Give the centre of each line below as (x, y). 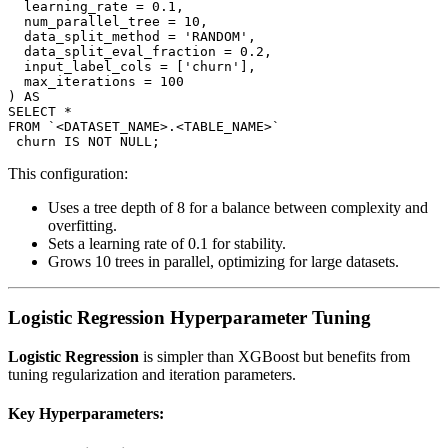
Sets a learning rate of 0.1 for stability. (167, 243)
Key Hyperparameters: (86, 414)
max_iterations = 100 (96, 81)
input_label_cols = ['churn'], (132, 66)
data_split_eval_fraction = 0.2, (140, 51)
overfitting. (82, 225)
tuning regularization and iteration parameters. (152, 375)
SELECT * (40, 111)
